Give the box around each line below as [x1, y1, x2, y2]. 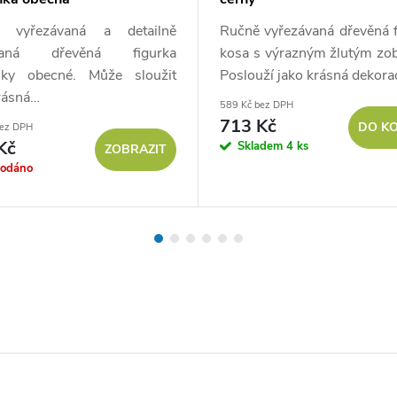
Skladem [237, 138, 286, 154]
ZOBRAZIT [105, 140, 167, 158]
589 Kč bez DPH [220, 98, 293, 112]
